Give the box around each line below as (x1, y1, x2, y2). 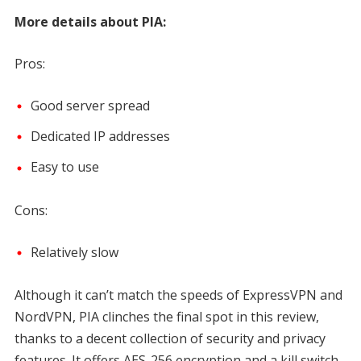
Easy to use (30, 158, 99, 176)
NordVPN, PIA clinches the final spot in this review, (14, 307, 319, 326)
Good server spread (30, 96, 150, 114)
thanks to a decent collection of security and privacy (14, 329, 326, 347)
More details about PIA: (14, 12, 166, 31)
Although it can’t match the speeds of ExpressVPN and (14, 285, 342, 304)
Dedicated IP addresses (30, 127, 170, 146)
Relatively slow (30, 243, 118, 261)
